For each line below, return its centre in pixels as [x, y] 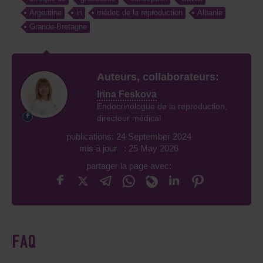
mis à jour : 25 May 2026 [129, 149]
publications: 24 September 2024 [129, 137]
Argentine [45, 13]
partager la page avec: [129, 166]
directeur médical [129, 118]
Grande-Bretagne [58, 27]
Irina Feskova [127, 95]
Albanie [210, 13]
